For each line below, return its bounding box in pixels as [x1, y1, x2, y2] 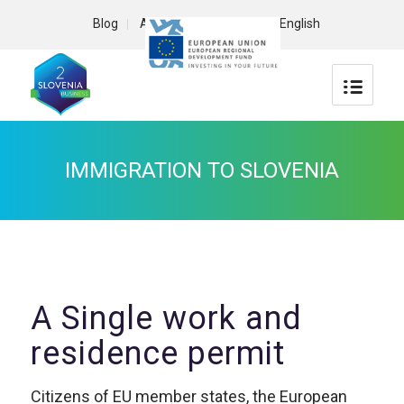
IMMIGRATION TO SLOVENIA [64, 158, 339, 183]
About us [139, 15, 191, 31]
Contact [212, 15, 258, 31]
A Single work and [30, 299, 52, 337]
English [279, 15, 320, 31]
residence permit [30, 335, 285, 372]
